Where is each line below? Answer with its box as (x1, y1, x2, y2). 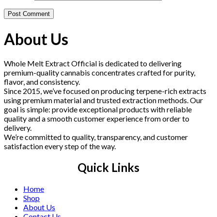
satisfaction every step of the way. (4, 141, 116, 151)
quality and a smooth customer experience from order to (4, 114, 189, 124)
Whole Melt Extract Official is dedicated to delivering (4, 59, 182, 68)
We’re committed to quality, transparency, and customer (4, 132, 188, 142)
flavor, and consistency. (4, 77, 80, 87)
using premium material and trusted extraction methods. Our (4, 95, 203, 105)
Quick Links (77, 160, 139, 175)
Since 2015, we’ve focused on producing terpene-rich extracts (4, 86, 206, 96)
